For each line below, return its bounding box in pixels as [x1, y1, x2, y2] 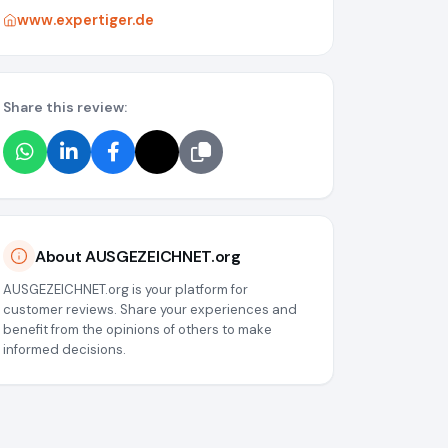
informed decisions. [3, 341, 126, 359]
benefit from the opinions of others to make [3, 321, 272, 339]
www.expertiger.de [17, 10, 154, 31]
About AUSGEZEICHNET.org [35, 245, 241, 267]
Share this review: [3, 98, 127, 117]
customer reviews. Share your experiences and [3, 301, 297, 319]
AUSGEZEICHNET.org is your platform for [3, 281, 248, 299]
